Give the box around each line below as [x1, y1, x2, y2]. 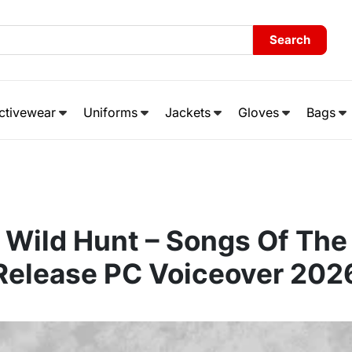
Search [269, 32, 310, 47]
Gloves [237, 104, 279, 120]
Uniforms [82, 104, 137, 120]
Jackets [164, 104, 211, 120]
